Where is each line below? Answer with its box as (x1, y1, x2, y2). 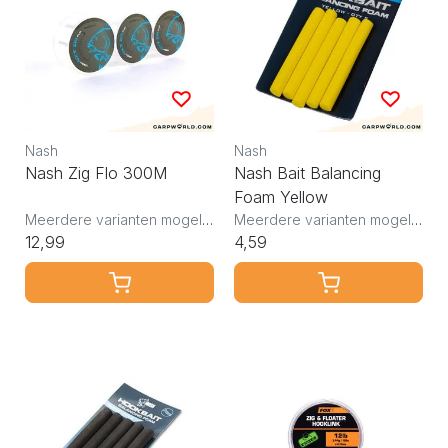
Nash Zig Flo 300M (25, 162, 167, 183)
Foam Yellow (234, 186, 328, 207)
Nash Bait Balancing (234, 162, 381, 183)
